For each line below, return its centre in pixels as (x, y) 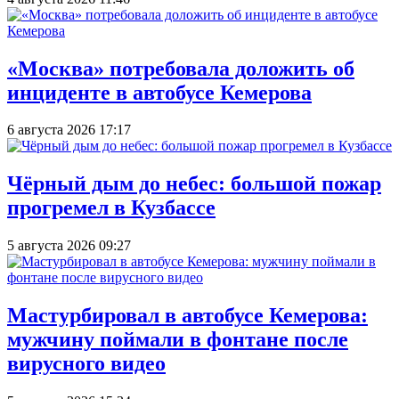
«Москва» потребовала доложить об (181, 68)
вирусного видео (86, 364)
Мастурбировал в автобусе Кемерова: (187, 316)
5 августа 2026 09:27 (69, 246)
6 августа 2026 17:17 (69, 130)
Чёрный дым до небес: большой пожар (194, 184)
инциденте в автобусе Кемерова (159, 92)
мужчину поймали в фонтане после (178, 340)
